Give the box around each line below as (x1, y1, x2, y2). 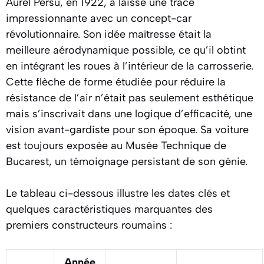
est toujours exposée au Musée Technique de (6, 139, 226, 152)
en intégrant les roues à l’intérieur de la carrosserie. (6, 60, 253, 72)
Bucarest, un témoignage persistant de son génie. (6, 155, 247, 168)
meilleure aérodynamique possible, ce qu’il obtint (6, 44, 246, 57)
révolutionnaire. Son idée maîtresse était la (6, 28, 212, 41)
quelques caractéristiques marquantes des (6, 203, 213, 216)
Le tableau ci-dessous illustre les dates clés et (6, 187, 230, 200)
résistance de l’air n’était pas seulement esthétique (6, 91, 253, 104)
